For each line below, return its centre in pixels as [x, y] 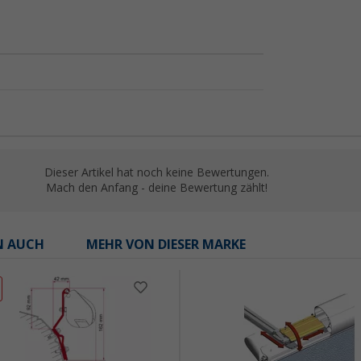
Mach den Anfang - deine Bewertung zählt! [156, 188]
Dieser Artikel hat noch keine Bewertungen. [156, 173]
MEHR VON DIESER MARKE [166, 245]
